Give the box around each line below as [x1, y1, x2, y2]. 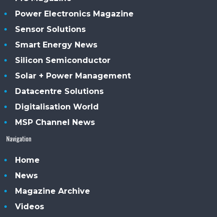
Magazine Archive [15, 186, 91, 196]
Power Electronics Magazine [15, 9, 134, 19]
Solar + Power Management [15, 71, 131, 81]
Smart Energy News [15, 40, 98, 50]
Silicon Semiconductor [15, 56, 111, 65]
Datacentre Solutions [15, 87, 104, 96]
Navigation [6, 134, 32, 144]
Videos [15, 202, 45, 212]
